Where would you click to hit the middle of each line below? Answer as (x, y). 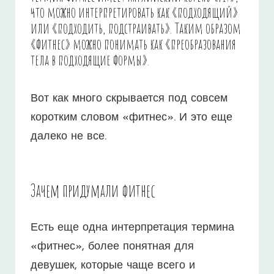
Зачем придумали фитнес (93, 190)
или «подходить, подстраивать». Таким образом (136, 28)
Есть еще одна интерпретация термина (132, 228)
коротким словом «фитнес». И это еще (131, 117)
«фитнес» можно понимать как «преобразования (133, 44)
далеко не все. (68, 136)
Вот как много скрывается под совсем (129, 98)
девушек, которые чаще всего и (113, 265)
